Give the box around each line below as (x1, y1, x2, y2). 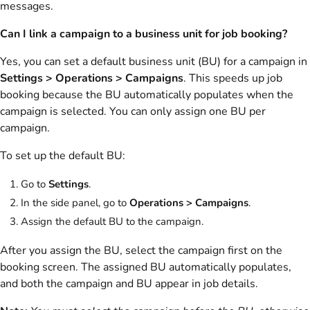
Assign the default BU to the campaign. (21, 215, 203, 228)
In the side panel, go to (21, 196, 129, 210)
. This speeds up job (183, 71, 282, 86)
